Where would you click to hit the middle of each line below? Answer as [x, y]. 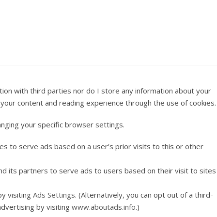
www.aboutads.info [104, 207]
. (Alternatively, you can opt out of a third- [144, 194]
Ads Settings [54, 194]
